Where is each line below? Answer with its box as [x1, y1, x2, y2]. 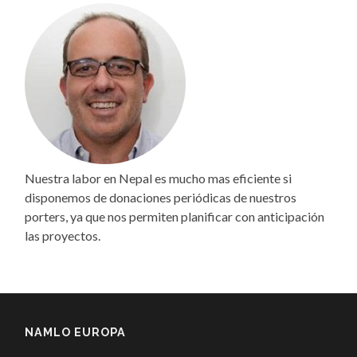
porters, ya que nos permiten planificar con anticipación [25, 208, 325, 224]
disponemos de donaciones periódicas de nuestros [25, 189, 297, 205]
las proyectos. [25, 227, 101, 243]
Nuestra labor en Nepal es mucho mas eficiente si [25, 170, 292, 186]
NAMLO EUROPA [25, 324, 127, 339]
